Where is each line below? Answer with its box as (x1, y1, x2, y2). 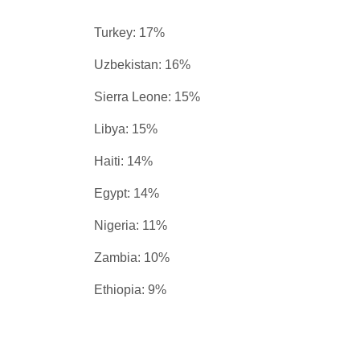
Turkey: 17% (94, 26, 165, 39)
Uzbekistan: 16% (94, 58, 190, 72)
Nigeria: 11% (94, 219, 167, 232)
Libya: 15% (94, 122, 157, 136)
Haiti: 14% (94, 154, 153, 168)
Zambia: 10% (94, 251, 170, 264)
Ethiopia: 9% (94, 283, 166, 297)
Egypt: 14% (94, 186, 159, 200)
